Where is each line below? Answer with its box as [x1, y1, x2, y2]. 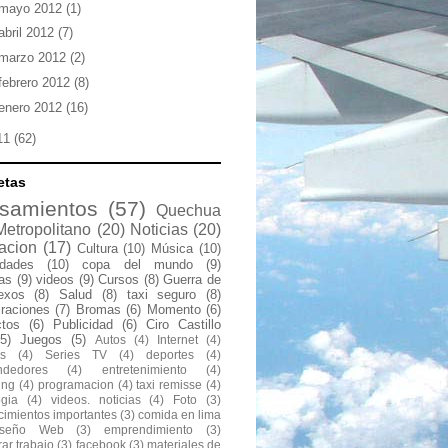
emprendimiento [104, 423, 194, 437]
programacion [37, 378, 114, 392]
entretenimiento [101, 363, 187, 377]
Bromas [75, 302, 121, 318]
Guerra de [163, 272, 222, 288]
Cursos [98, 272, 140, 288]
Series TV [45, 348, 107, 362]
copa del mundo [82, 257, 193, 273]
